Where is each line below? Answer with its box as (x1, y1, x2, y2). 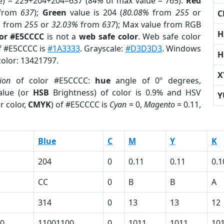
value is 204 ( (66, 7, 123, 18)
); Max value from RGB (115, 19, 201, 30)
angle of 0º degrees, (110, 75, 201, 86)
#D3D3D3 (125, 43, 162, 54)
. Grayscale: (80, 43, 125, 54)
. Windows (161, 43, 201, 54)
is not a (44, 31, 79, 42)
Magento (143, 99, 175, 110)
